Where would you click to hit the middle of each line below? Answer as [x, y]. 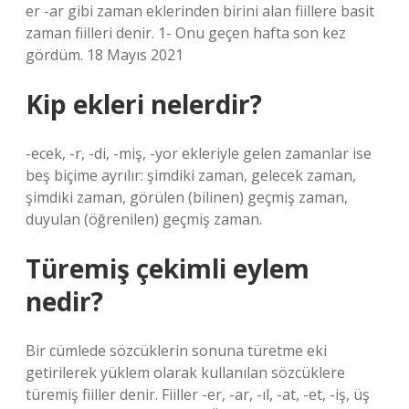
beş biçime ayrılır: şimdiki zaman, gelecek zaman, [191, 175]
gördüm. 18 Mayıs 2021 [105, 55]
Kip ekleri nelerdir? [144, 104]
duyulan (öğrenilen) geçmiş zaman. [144, 219]
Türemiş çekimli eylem [168, 268]
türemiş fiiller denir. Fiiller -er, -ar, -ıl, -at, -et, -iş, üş [198, 394]
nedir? [64, 301]
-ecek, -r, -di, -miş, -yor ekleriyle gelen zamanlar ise [199, 153]
